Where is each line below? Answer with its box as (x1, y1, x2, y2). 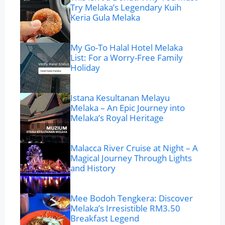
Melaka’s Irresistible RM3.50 (70, 202, 180, 214)
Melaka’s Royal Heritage (70, 112, 164, 124)
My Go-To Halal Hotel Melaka (70, 42, 183, 54)
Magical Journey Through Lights (70, 152, 192, 164)
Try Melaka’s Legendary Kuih (70, 2, 181, 14)
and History (70, 162, 116, 174)
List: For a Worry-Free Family (70, 52, 183, 64)
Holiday (70, 62, 100, 74)
